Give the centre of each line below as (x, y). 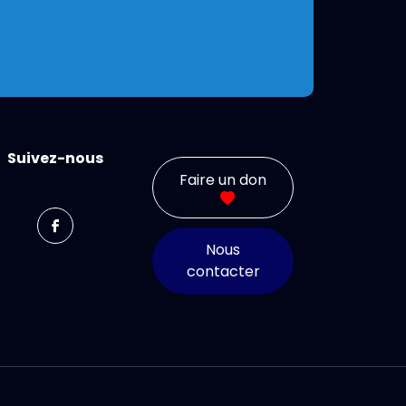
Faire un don (223, 180)
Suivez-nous (55, 158)
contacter (223, 271)
